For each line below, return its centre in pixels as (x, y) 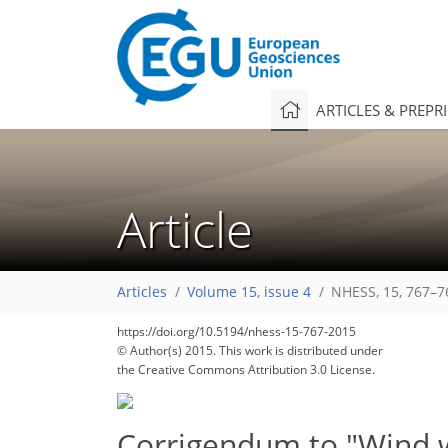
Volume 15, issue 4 (249, 292)
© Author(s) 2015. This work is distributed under (250, 350)
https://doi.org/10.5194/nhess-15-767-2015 (236, 331)
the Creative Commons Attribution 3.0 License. (246, 369)
